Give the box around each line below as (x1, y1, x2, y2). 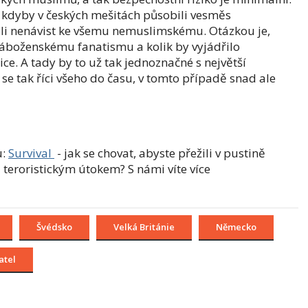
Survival (8, 145, 54, 162)
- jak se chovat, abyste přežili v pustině (54, 145, 265, 162)
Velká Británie (113, 221, 175, 234)
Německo (216, 221, 256, 234)
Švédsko (36, 221, 72, 234)
